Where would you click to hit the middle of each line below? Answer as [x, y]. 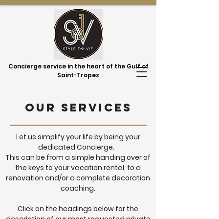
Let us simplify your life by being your [78, 137]
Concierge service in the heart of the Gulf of [78, 66]
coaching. [78, 188]
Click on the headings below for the [78, 209]
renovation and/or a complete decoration [78, 178]
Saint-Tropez [78, 75]
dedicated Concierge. [76, 147]
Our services [78, 108]
